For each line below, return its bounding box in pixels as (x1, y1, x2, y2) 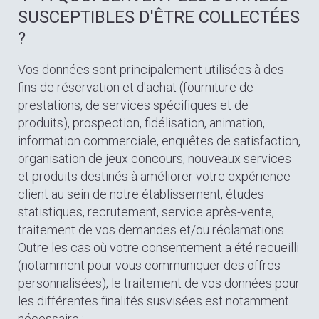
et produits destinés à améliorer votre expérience (18, 169, 291, 184)
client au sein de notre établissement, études (18, 187, 264, 202)
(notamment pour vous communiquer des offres (18, 258, 281, 273)
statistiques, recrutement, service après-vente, (18, 204, 274, 219)
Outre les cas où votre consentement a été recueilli (18, 240, 299, 255)
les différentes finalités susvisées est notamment (18, 293, 289, 308)
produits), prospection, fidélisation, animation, (18, 115, 265, 130)
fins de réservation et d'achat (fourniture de (18, 80, 253, 95)
